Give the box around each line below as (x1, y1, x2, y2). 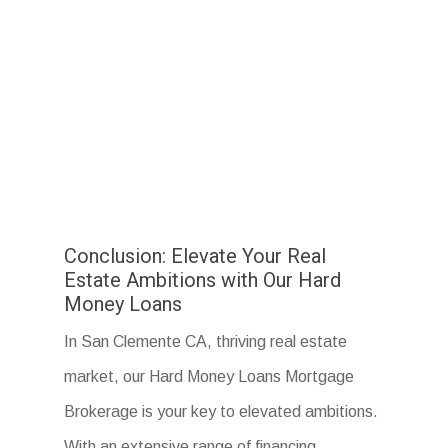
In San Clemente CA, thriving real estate (64, 333, 348, 351)
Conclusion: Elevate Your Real (64, 244, 327, 269)
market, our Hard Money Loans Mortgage (64, 368, 355, 386)
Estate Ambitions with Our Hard (64, 268, 342, 293)
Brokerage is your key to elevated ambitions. (64, 403, 379, 421)
